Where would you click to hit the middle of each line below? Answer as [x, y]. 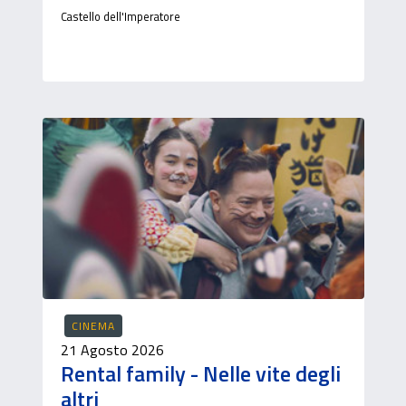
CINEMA [93, 326]
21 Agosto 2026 [112, 350]
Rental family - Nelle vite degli [200, 373]
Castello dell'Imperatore [120, 16]
